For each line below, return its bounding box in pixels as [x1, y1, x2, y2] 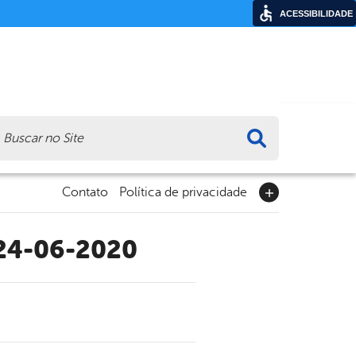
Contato [62, 185, 108, 200]
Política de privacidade [119, 185, 247, 200]
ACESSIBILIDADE [280, 9, 353, 18]
